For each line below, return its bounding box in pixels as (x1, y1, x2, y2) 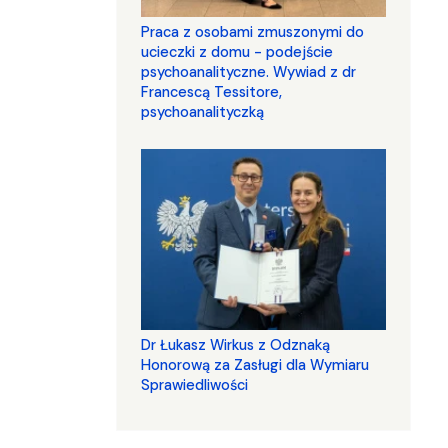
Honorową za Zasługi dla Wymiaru (141, 355, 369, 376)
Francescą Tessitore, (141, 82, 282, 103)
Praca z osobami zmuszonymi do (141, 22, 364, 43)
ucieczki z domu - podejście (141, 42, 333, 63)
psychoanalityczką (141, 102, 264, 123)
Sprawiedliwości (141, 375, 248, 396)
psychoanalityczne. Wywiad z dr (141, 62, 356, 83)
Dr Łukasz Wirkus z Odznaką (141, 335, 330, 356)
